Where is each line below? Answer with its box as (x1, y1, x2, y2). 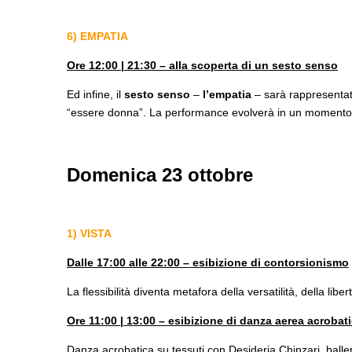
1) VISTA (67, 226, 112, 240)
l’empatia (203, 87, 255, 101)
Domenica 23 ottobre (67, 163, 253, 185)
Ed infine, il (67, 87, 124, 101)
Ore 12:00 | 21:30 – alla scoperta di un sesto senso (67, 58, 338, 71)
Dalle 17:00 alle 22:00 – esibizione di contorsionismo (67, 255, 349, 269)
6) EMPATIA (67, 29, 128, 42)
